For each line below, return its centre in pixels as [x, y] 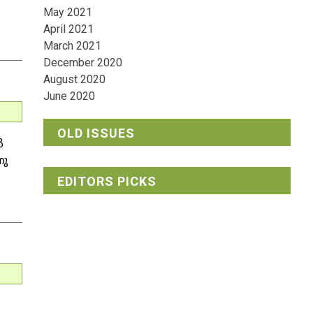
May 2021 [68, 13]
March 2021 [72, 46]
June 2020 [69, 96]
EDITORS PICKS [107, 182]
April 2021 [68, 29]
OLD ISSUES [96, 133]
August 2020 [74, 80]
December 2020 [83, 63]
